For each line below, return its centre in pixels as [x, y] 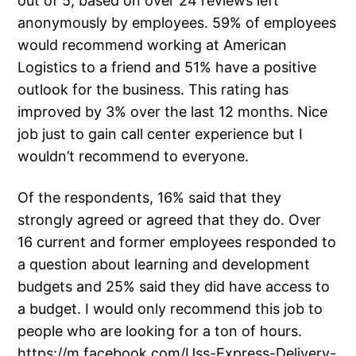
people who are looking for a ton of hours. [160, 331]
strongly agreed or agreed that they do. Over [170, 219]
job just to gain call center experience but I [161, 133]
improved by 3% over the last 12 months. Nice [173, 111]
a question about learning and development [164, 264]
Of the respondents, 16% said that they [150, 197]
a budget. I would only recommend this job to [170, 308]
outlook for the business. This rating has [153, 89]
